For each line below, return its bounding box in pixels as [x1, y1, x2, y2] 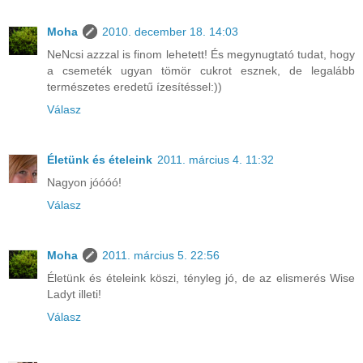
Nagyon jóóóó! [47, 175, 122, 189]
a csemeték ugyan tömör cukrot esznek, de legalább [47, 64, 355, 77]
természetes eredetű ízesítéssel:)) [47, 80, 222, 93]
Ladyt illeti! [47, 287, 101, 301]
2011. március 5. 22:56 [102, 248, 220, 262]
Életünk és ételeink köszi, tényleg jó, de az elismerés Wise [47, 271, 355, 284]
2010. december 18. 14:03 [102, 25, 238, 38]
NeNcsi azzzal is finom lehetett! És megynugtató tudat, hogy [47, 48, 355, 61]
